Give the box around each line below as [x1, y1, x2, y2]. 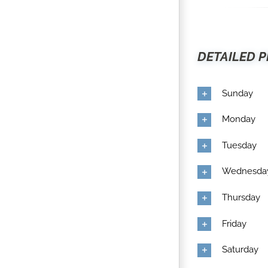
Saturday [222, 244, 258, 255]
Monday [222, 114, 255, 125]
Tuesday [222, 139, 257, 151]
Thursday [222, 192, 260, 203]
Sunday [222, 87, 253, 99]
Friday [222, 218, 246, 229]
